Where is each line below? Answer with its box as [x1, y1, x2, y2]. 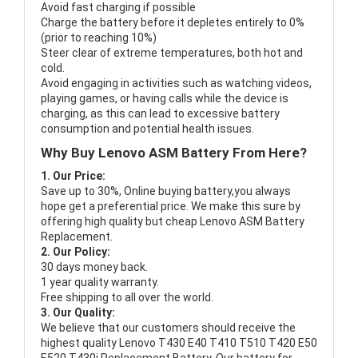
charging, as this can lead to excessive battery [41, 107, 280, 121]
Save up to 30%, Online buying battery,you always [41, 185, 291, 198]
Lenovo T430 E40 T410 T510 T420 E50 [119, 336, 317, 350]
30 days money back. [41, 261, 148, 274]
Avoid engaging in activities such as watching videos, [41, 77, 312, 90]
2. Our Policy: [41, 245, 110, 259]
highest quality [41, 336, 119, 350]
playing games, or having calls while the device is [41, 92, 288, 105]
